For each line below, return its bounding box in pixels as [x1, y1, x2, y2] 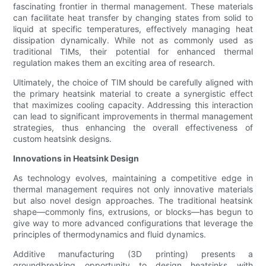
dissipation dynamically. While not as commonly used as [13, 35, 253, 46]
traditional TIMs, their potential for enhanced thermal [13, 46, 253, 57]
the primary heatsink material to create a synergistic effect [13, 88, 253, 99]
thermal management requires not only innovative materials [13, 184, 253, 195]
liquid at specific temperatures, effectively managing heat [13, 24, 253, 34]
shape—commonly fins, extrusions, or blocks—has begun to [13, 207, 253, 217]
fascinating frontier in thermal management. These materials [13, 1, 253, 12]
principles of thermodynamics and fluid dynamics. [13, 229, 207, 240]
